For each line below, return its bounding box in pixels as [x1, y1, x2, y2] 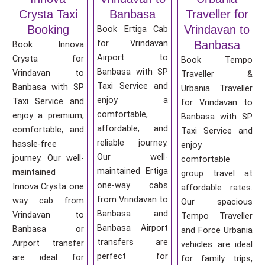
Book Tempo [181, 54, 253, 65]
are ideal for [12, 251, 84, 263]
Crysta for [12, 53, 84, 64]
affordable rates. [181, 182, 253, 193]
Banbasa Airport [96, 222, 169, 233]
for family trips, [181, 253, 253, 264]
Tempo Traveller [181, 210, 253, 221]
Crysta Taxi [18, 7, 77, 21]
